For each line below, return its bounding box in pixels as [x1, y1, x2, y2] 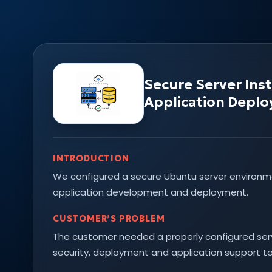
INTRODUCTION [53, 153, 129, 164]
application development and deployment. [53, 186, 248, 199]
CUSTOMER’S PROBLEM [53, 213, 165, 224]
